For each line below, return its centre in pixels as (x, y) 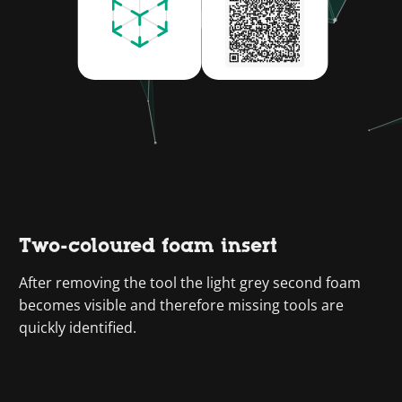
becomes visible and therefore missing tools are (182, 305)
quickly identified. (78, 328)
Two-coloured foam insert (149, 245)
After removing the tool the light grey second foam (190, 283)
